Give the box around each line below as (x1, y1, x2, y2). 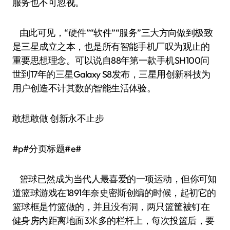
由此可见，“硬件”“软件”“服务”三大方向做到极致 (12, 27, 213, 39)
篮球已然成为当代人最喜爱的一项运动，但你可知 (12, 173, 217, 185)
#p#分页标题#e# (12, 143, 82, 155)
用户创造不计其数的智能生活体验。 (12, 82, 156, 94)
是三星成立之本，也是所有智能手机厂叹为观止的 (12, 41, 210, 52)
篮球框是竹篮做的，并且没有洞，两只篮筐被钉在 (12, 201, 210, 213)
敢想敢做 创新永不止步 (12, 112, 104, 124)
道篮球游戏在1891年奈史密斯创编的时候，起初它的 (12, 187, 216, 199)
